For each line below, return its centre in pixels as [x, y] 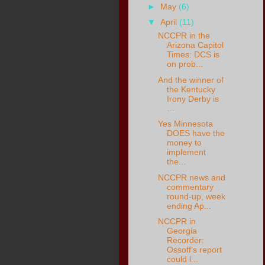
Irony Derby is [193, 98]
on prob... [185, 64]
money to [185, 143]
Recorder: [186, 240]
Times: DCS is [193, 55]
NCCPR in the [184, 36]
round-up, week [196, 196]
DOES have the [196, 133]
